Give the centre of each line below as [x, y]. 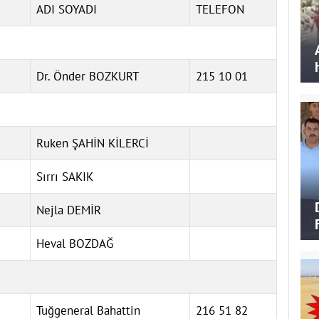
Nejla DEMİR [69, 210]
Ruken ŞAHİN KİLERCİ [93, 143]
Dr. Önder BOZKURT [88, 76]
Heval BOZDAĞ [75, 243]
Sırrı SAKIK [65, 176]
